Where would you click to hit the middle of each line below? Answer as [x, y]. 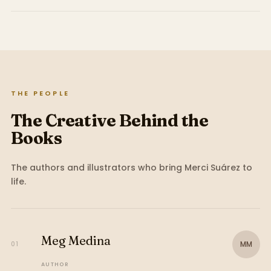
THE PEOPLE [40, 93]
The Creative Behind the [109, 120]
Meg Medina [76, 241]
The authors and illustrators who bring [97, 168]
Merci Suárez [212, 168]
